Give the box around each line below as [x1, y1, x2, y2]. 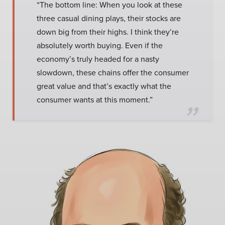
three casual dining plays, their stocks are [37, 13, 181, 24]
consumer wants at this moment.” [37, 94, 153, 105]
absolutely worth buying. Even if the [37, 40, 163, 51]
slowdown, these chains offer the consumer [37, 67, 189, 78]
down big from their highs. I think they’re [37, 26, 179, 37]
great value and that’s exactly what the [37, 80, 171, 91]
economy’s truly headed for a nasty [37, 53, 159, 64]
